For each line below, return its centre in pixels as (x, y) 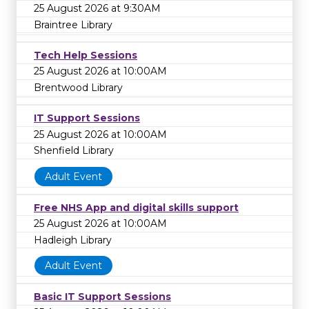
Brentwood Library (78, 87)
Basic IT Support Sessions (102, 296)
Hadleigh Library (73, 240)
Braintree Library (73, 24)
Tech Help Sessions (86, 55)
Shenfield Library (74, 151)
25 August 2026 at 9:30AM (97, 8)
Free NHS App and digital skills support (136, 207)
